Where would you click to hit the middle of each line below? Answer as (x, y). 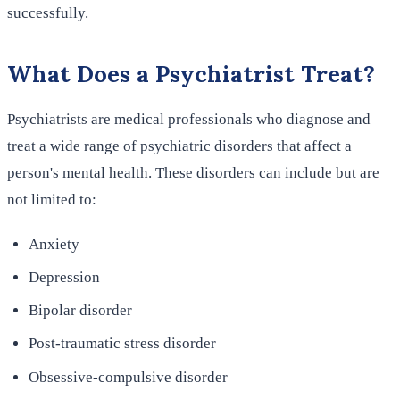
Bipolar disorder (80, 311)
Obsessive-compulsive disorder (128, 377)
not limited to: (54, 199)
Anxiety (54, 244)
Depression (64, 278)
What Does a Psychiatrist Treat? (191, 73)
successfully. (48, 12)
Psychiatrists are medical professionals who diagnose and (189, 119)
